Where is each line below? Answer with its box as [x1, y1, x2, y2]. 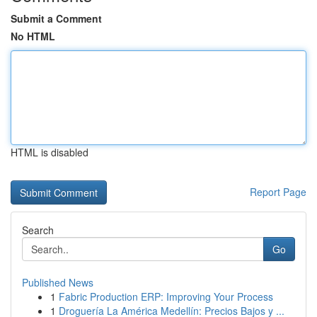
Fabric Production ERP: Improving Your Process [59, 289, 273, 304]
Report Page [250, 185, 306, 199]
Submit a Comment [11, 11, 102, 25]
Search [22, 223, 54, 237]
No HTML [11, 29, 55, 43]
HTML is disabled [11, 145, 88, 159]
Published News [22, 275, 93, 289]
